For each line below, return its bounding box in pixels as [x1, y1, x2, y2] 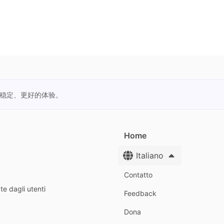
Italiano [136, 150, 163, 160]
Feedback [124, 188, 156, 197]
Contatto [124, 170, 152, 179]
